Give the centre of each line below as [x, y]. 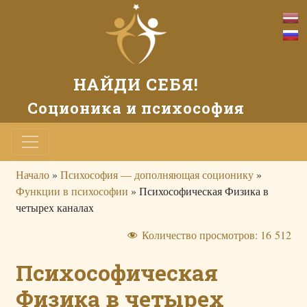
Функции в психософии [72, 191]
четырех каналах [55, 207]
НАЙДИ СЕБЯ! [136, 84]
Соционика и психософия [136, 108]
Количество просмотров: [200, 235]
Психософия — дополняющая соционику [157, 174]
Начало [33, 174]
